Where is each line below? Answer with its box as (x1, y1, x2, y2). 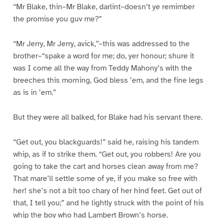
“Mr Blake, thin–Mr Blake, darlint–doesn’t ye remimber (13, 2, 195, 12)
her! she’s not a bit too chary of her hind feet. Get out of (13, 186, 202, 196)
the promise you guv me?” (13, 14, 102, 24)
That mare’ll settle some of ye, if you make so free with (13, 174, 198, 184)
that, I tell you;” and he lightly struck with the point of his (13, 198, 204, 208)
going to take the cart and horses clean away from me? (13, 162, 198, 172)
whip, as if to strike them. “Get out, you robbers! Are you (13, 149, 201, 160)
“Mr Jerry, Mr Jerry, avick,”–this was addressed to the (13, 39, 190, 49)
